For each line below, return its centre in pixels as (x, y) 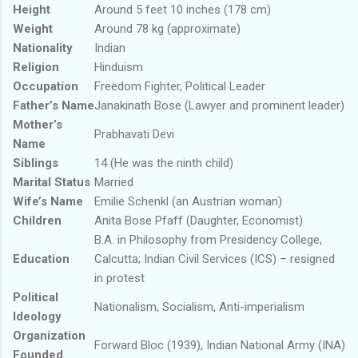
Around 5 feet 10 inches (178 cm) (183, 10)
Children (37, 221)
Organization (49, 336)
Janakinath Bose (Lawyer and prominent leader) (219, 106)
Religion (36, 68)
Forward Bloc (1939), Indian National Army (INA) (220, 346)
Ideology (37, 317)
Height (32, 10)
